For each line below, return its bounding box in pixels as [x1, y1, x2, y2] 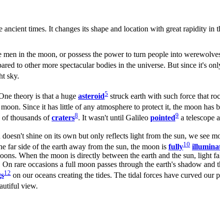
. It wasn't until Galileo [78, 113, 150, 122]
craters [52, 113, 75, 122]
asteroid [78, 92, 105, 100]
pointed [150, 113, 175, 122]
